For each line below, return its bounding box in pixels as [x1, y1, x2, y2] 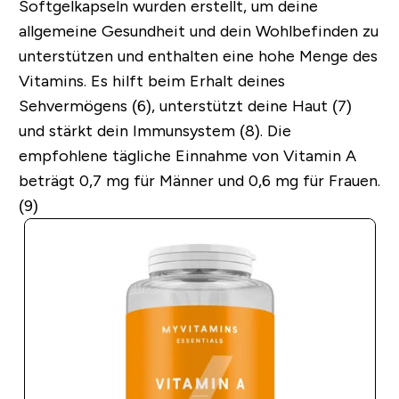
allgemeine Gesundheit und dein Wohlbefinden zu [18, 21, 379, 40]
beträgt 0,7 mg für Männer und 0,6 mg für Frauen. [18, 171, 380, 190]
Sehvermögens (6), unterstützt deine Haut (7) [18, 96, 352, 115]
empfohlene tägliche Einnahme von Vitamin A [18, 146, 356, 165]
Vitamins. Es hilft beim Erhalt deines [18, 71, 285, 90]
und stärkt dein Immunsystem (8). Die [18, 121, 291, 140]
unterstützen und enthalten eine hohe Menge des [18, 46, 378, 65]
